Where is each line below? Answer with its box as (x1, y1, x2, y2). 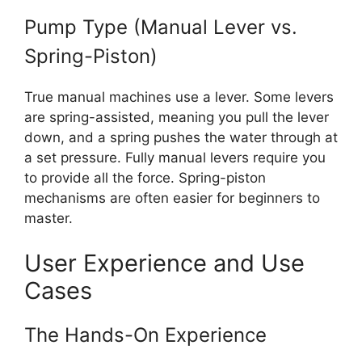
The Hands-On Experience (24, 322, 267, 347)
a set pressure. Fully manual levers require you (24, 149, 326, 166)
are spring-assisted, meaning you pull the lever (24, 109, 329, 125)
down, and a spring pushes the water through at (24, 129, 338, 145)
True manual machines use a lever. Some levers (24, 89, 334, 105)
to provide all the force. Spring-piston (24, 170, 266, 186)
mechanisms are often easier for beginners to (24, 190, 320, 206)
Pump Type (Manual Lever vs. (24, 15, 297, 39)
